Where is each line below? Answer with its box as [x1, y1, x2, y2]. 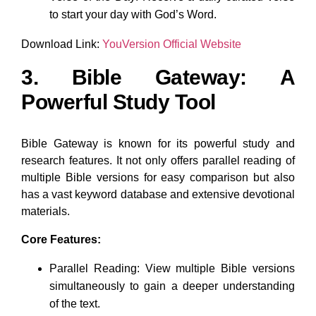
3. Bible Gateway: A [21, 65, 295, 89]
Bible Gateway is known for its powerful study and [21, 137, 295, 150]
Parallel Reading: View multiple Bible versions [49, 262, 295, 274]
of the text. [49, 297, 100, 310]
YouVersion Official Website [99, 37, 241, 50]
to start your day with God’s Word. [49, 8, 217, 20]
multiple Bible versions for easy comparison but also [21, 171, 295, 183]
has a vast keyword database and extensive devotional [21, 188, 295, 200]
